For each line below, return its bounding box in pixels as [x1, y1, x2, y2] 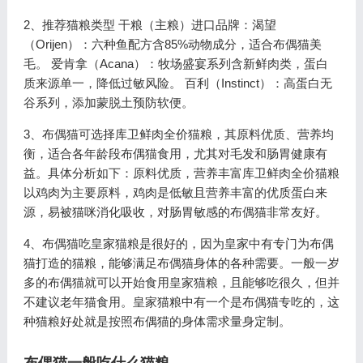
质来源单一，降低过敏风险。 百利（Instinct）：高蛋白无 [23, 76, 332, 90]
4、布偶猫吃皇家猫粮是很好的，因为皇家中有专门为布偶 [23, 237, 334, 250]
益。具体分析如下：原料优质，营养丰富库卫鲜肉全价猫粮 [23, 166, 340, 180]
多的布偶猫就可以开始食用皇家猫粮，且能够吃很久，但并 [23, 275, 340, 289]
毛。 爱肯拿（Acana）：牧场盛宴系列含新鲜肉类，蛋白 [23, 57, 328, 70]
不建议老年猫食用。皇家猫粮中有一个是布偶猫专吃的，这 [23, 295, 340, 309]
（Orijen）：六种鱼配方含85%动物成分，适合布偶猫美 [23, 37, 322, 51]
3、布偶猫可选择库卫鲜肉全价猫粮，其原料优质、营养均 [23, 127, 334, 141]
